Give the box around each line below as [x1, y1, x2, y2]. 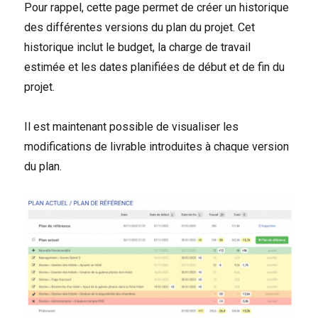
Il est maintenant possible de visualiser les [24, 120, 239, 133]
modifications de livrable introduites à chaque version [24, 140, 290, 153]
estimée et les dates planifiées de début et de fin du [24, 60, 285, 74]
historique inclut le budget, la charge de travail [24, 40, 251, 54]
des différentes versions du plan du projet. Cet [24, 21, 256, 34]
